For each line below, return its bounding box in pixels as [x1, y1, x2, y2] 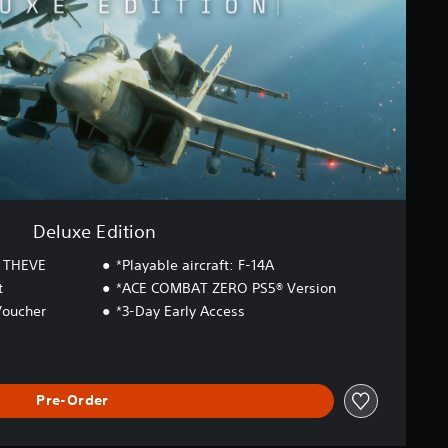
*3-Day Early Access [115, 301, 245, 320]
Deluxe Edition [32, 219, 157, 242]
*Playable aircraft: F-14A [115, 255, 274, 274]
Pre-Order [36, 391, 109, 410]
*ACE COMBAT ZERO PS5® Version [115, 278, 336, 297]
